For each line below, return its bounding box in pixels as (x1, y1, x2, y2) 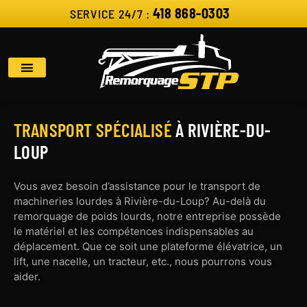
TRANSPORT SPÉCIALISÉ (14, 119, 176, 140)
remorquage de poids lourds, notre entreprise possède (14, 209, 281, 223)
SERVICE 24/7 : (70, 6, 150, 21)
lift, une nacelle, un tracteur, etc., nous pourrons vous (14, 254, 272, 268)
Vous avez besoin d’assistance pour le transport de (14, 179, 260, 193)
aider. (14, 269, 40, 283)
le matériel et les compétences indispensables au (14, 224, 254, 238)
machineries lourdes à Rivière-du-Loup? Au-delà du (14, 194, 266, 208)
